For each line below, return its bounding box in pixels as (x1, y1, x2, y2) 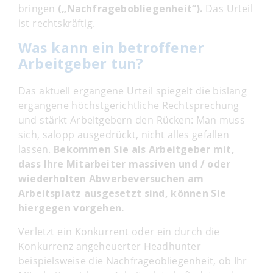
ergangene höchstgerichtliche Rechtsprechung (18, 98, 239, 112)
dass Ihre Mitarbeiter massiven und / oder (18, 157, 231, 171)
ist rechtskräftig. (18, 16, 96, 30)
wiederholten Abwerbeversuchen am (18, 171, 204, 185)
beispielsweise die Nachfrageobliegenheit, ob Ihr (18, 253, 247, 268)
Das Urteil (202, 1, 253, 15)
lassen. (18, 142, 54, 156)
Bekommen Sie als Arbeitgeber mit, (54, 142, 235, 156)
